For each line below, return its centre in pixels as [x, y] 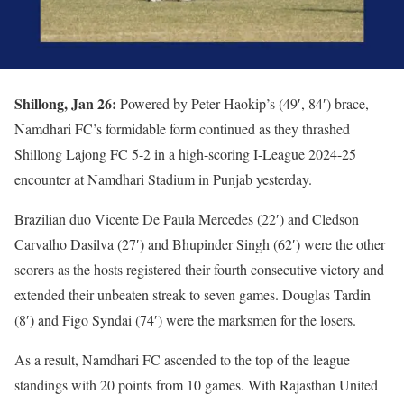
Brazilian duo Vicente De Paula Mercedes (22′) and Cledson [187, 218]
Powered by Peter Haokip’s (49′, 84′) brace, [244, 103]
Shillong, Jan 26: [67, 103]
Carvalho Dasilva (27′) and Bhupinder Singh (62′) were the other [200, 243]
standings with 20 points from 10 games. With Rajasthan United [196, 384]
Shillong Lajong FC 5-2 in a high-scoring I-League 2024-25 [185, 153]
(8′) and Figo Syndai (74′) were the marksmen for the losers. [185, 319]
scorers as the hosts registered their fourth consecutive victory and [199, 269]
